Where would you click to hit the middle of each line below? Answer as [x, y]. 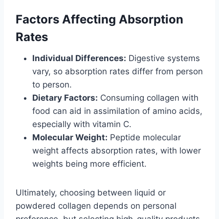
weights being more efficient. [89, 164]
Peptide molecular [144, 138]
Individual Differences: [79, 58]
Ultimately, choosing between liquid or [91, 193]
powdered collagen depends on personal [96, 206]
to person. [52, 85]
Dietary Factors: [65, 98]
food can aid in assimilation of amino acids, [117, 111]
